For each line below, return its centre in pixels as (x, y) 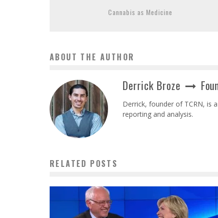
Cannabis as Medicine (140, 12)
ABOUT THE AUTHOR (92, 57)
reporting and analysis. (158, 114)
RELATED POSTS (84, 164)
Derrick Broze (152, 85)
